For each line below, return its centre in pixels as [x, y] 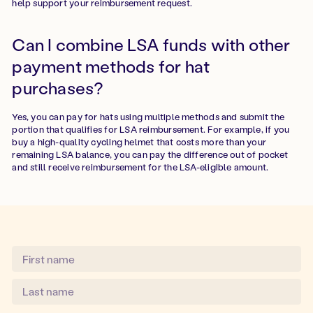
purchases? [58, 88]
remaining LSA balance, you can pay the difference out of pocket [150, 154]
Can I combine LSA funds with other [151, 45]
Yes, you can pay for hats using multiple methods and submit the [148, 117]
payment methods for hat [111, 66]
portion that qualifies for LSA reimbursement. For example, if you [151, 129]
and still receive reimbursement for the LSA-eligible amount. [140, 167]
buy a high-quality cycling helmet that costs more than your [139, 142]
